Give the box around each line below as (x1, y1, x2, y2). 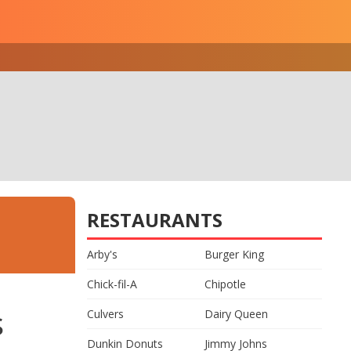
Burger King (204, 247, 264, 262)
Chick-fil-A (87, 277, 137, 291)
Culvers (87, 306, 124, 321)
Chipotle (204, 277, 246, 291)
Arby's (87, 247, 118, 262)
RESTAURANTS (87, 207, 223, 233)
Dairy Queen (204, 306, 268, 321)
